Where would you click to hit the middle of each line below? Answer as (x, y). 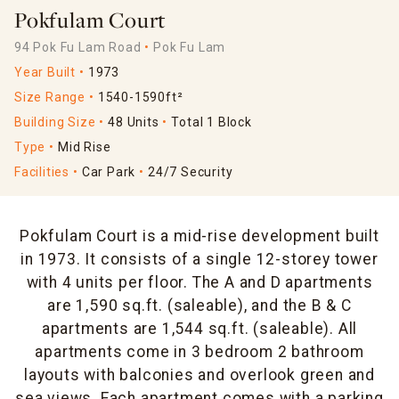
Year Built (45, 73)
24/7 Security (191, 172)
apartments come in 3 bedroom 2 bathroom (199, 352)
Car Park (109, 172)
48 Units (134, 122)
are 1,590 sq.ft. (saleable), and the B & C (199, 306)
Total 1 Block (212, 122)
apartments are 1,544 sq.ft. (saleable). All (199, 329)
